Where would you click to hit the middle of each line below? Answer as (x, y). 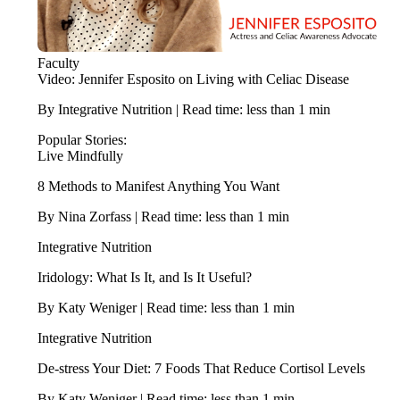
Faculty (58, 62)
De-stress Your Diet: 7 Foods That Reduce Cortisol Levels (201, 368)
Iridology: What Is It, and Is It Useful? (144, 277)
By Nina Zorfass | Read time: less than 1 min (163, 216)
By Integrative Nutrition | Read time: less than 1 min (183, 109)
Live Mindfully (80, 155)
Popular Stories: (82, 139)
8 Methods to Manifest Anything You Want (158, 186)
